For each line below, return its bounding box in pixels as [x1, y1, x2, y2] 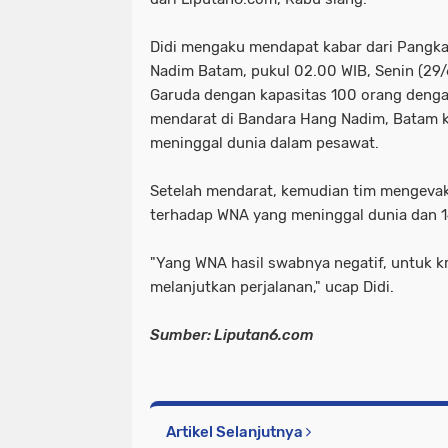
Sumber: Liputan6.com [150, 326, 314, 345]
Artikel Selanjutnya [166, 423, 306, 442]
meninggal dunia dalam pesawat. [150, 134, 379, 153]
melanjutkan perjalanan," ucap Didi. [150, 278, 394, 297]
